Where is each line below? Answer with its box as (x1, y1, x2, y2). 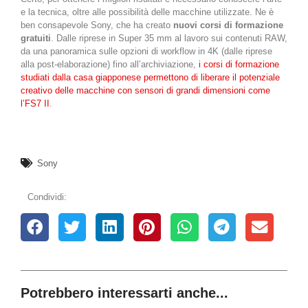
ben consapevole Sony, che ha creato (21, 20, 173, 31)
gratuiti (21, 33, 51, 44)
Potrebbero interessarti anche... (21, 285, 228, 300)
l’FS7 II (21, 98, 49, 109)
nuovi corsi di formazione (173, 20, 283, 31)
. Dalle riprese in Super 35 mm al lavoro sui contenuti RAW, (51, 33, 287, 44)
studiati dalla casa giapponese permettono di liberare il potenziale (21, 72, 280, 83)
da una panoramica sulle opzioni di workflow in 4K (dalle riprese (21, 46, 272, 57)
